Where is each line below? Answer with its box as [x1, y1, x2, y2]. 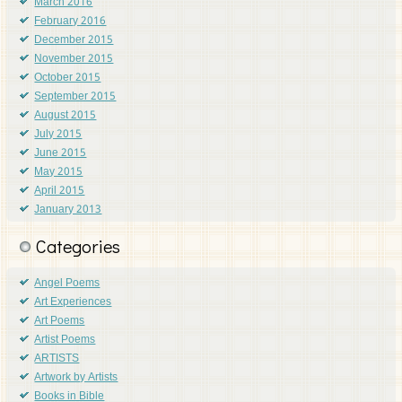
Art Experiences [34, 293, 112, 312]
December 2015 [34, 31, 114, 50]
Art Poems [34, 312, 85, 331]
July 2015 [34, 126, 83, 144]
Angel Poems [34, 275, 100, 293]
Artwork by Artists [34, 369, 118, 388]
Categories [36, 234, 121, 258]
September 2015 [34, 88, 117, 107]
